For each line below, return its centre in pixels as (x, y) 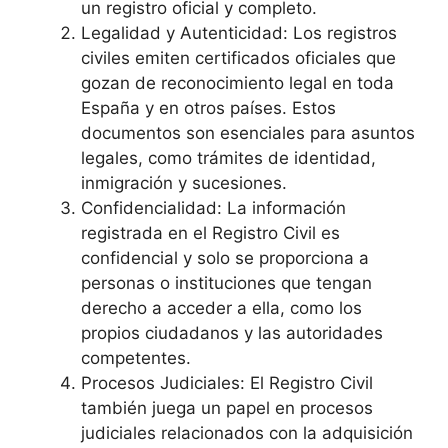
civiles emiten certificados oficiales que (238, 57)
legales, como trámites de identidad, (228, 157)
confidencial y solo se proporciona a (225, 257)
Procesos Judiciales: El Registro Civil (227, 382)
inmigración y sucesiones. (184, 182)
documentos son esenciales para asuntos (248, 132)
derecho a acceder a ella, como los (221, 307)
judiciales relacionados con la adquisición (247, 432)
